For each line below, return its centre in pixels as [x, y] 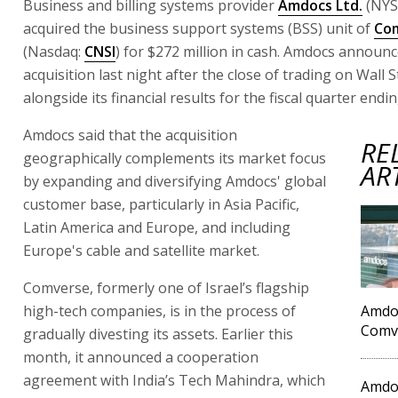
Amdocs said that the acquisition [130, 135]
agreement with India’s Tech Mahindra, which [174, 380]
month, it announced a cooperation [141, 357]
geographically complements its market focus [175, 158]
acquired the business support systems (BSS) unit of [199, 28]
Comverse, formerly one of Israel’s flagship [166, 287]
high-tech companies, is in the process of [159, 310]
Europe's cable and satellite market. [141, 250]
